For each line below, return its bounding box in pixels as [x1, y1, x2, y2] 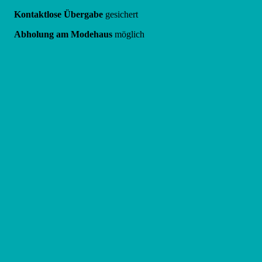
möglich [112, 29, 144, 39]
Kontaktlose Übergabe [14, 9, 103, 19]
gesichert [103, 9, 138, 19]
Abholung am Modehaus [14, 29, 112, 39]
